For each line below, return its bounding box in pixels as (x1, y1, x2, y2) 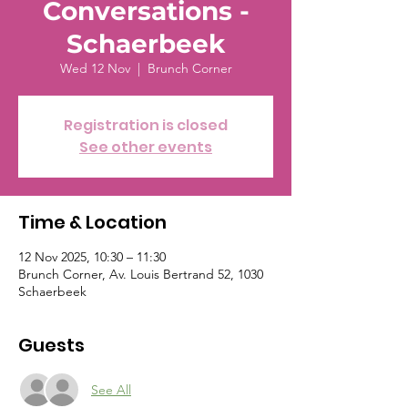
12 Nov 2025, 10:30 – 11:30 (18, 249, 166, 265)
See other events (79, 137, 212, 158)
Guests (18, 332, 85, 358)
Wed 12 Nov (59, 60, 130, 76)
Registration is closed (64, 115, 228, 136)
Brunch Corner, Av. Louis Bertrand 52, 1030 (18, 266, 263, 282)
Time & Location (18, 209, 167, 235)
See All (91, 381, 131, 398)
